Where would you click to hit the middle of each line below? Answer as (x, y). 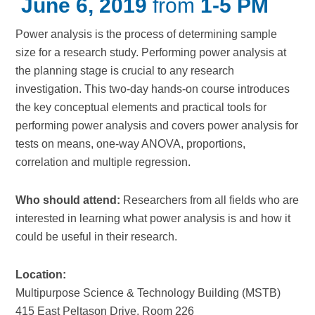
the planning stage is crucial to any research (125, 70)
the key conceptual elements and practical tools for (141, 107)
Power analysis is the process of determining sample (147, 34)
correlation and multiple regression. (103, 162)
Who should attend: (70, 200)
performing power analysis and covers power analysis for (157, 125)
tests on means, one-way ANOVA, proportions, (131, 143)
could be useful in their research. (97, 236)
